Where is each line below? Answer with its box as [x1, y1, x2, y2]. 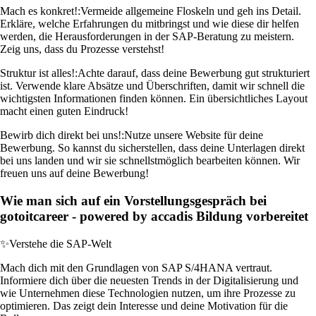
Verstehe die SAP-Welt [9, 237, 111, 250]
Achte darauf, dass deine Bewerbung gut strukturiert [78, 67, 310, 80]
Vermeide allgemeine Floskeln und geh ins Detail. [80, 5, 301, 18]
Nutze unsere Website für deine [124, 129, 263, 142]
